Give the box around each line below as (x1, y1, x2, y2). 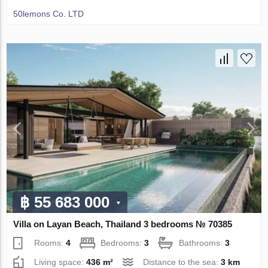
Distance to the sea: (143, 257, 221, 267)
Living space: (34, 257, 87, 267)
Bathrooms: (179, 237, 226, 248)
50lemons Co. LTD (13, 9, 84, 19)
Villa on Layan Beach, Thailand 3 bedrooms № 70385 (13, 218, 233, 229)
